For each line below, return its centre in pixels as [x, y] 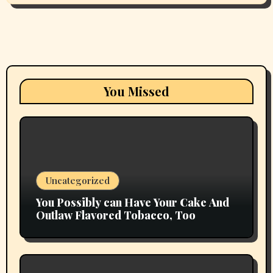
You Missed [136, 91]
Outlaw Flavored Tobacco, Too [115, 215]
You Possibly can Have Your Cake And [132, 202]
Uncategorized [77, 180]
